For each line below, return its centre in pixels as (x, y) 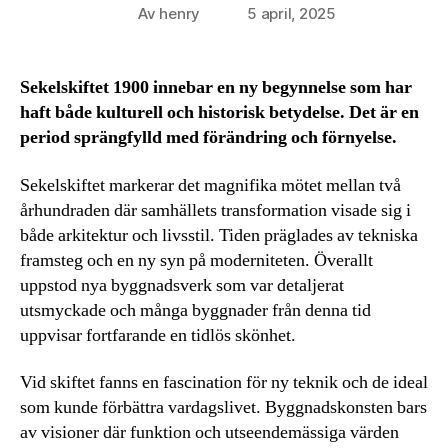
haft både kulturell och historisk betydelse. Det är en (219, 113)
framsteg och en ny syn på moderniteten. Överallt (196, 260)
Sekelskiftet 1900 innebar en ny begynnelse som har (216, 88)
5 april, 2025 (291, 14)
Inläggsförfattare (180, 15)
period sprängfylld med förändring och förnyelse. (208, 138)
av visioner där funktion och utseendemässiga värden (209, 433)
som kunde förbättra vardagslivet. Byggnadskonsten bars (223, 408)
